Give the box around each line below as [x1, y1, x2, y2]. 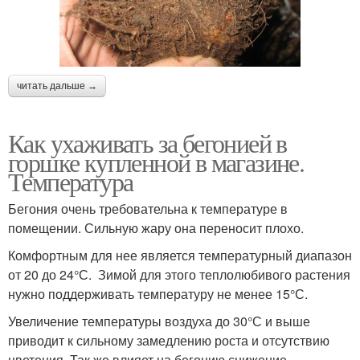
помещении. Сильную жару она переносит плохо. [8, 219, 304, 238]
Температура [8, 164, 133, 199]
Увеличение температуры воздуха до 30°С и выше [8, 312, 310, 331]
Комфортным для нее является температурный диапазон [8, 246, 352, 265]
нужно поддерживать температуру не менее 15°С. [8, 284, 308, 304]
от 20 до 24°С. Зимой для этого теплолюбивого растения [8, 265, 350, 284]
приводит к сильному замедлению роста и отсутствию [8, 331, 329, 350]
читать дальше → [17, 80, 97, 92]
